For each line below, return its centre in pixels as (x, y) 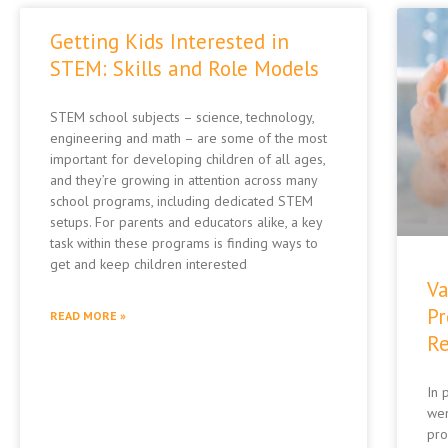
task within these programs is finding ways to (184, 242)
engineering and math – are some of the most (188, 137)
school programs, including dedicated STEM (181, 200)
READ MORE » (88, 315)
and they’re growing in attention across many (183, 179)
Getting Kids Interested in (169, 41)
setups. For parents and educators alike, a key (186, 221)
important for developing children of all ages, (187, 158)
